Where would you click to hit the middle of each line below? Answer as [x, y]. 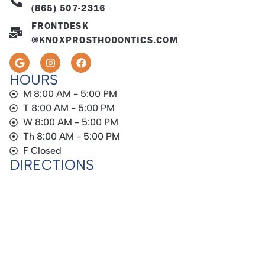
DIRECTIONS [52, 165]
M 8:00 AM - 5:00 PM [70, 94]
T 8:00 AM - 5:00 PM [69, 108]
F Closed [42, 151]
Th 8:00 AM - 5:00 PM [71, 137]
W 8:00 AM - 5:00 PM [70, 122]
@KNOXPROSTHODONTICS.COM [105, 40]
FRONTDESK [60, 26]
